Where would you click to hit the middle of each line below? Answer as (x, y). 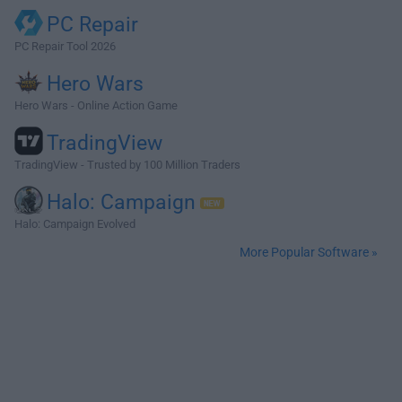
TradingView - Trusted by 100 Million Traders (127, 165)
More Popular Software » (309, 253)
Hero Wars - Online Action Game (96, 106)
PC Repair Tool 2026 (65, 47)
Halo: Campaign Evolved (75, 224)
